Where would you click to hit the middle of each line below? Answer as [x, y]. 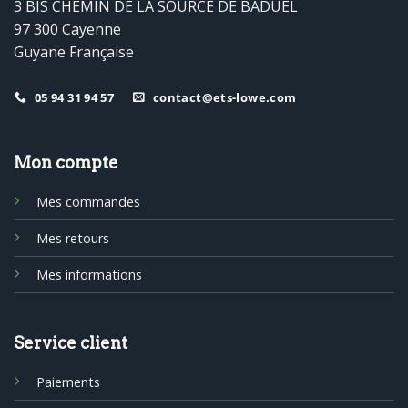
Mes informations [89, 275]
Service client [70, 342]
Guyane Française [74, 51]
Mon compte [66, 163]
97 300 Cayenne [67, 29]
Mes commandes [88, 202]
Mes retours [72, 239]
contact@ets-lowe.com [224, 97]
